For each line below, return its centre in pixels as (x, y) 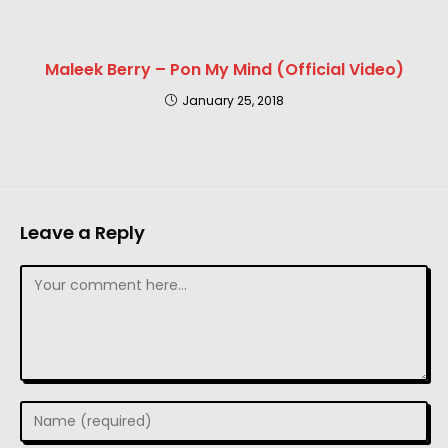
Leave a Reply (82, 233)
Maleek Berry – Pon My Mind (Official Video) (224, 70)
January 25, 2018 (232, 101)
